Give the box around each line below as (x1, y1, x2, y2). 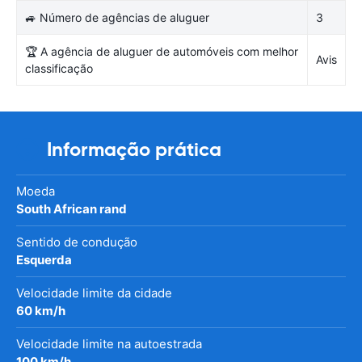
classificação (25, 61, 93, 75)
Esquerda (16, 251, 72, 267)
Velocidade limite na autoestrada (16, 335, 202, 351)
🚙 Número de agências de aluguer (25, 10, 209, 24)
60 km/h (16, 302, 65, 318)
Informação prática (47, 137, 221, 162)
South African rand (16, 200, 127, 217)
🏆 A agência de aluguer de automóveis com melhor (25, 44, 298, 58)
